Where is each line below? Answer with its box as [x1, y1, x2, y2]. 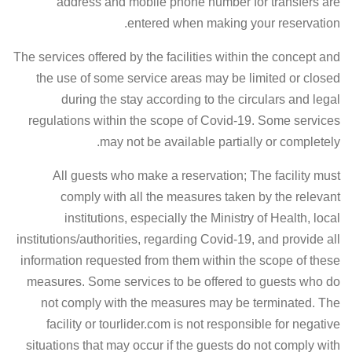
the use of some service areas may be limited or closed [36, 71, 340, 85]
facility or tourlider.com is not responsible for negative [46, 317, 340, 331]
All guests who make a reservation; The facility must [53, 169, 340, 182]
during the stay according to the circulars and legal [61, 93, 340, 106]
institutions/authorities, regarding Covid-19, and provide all [16, 233, 340, 246]
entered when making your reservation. [127, 16, 340, 30]
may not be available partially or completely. [100, 135, 340, 148]
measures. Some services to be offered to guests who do [27, 275, 340, 288]
